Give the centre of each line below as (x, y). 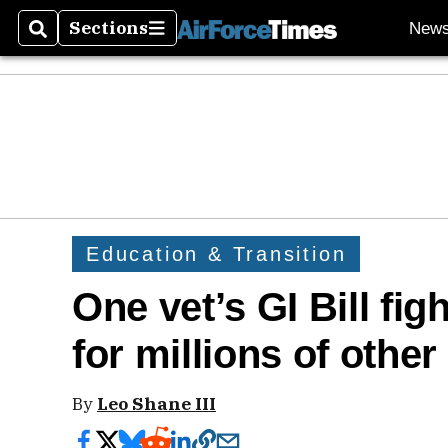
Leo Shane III (156, 403)
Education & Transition (216, 253)
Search (61, 40)
